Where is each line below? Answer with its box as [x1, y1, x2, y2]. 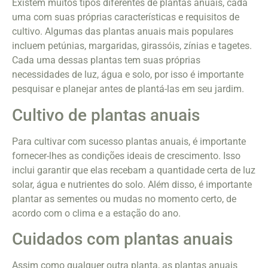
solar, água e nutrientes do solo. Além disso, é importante [12, 178, 252, 190]
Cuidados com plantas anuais [12, 229, 233, 249]
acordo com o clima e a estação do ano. [12, 207, 181, 219]
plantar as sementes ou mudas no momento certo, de [12, 193, 236, 205]
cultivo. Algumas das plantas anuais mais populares [12, 26, 233, 38]
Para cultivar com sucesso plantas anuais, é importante [12, 135, 246, 147]
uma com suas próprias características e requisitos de [12, 11, 239, 23]
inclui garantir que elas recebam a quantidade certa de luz [12, 164, 255, 176]
